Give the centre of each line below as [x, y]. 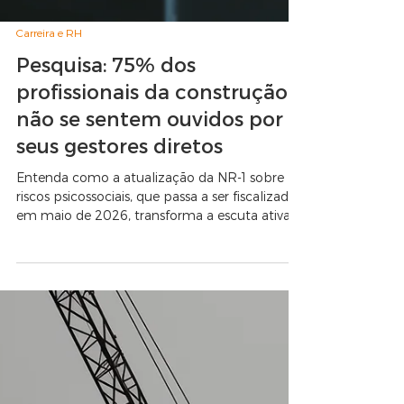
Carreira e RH [49, 211]
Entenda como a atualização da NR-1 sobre [150, 356]
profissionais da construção [152, 270]
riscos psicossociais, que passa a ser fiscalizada [156, 375]
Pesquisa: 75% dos [106, 243]
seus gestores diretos [119, 324]
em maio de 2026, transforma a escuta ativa [153, 394]
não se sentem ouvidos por [150, 297]
